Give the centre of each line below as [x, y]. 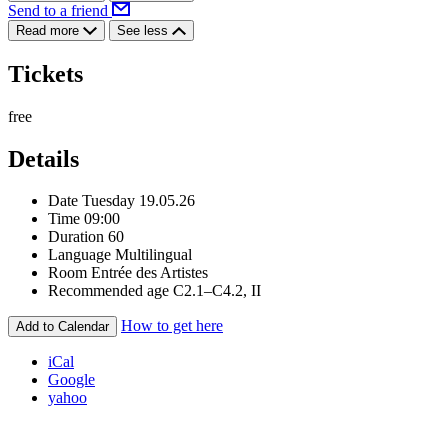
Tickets [45, 73]
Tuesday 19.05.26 [138, 201]
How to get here [172, 326]
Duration [76, 237]
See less [144, 30]
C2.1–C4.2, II [217, 291]
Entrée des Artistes [149, 273]
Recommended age [108, 291]
